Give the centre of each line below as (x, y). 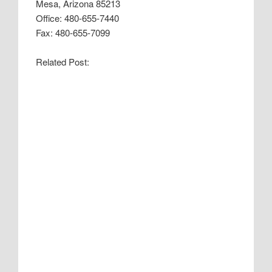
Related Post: (63, 62)
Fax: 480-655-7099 (73, 32)
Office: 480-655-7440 (78, 18)
